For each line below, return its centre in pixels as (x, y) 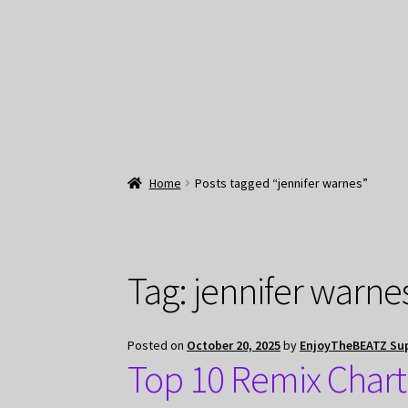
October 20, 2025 (234, 346)
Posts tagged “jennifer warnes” (281, 183)
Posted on (158, 346)
